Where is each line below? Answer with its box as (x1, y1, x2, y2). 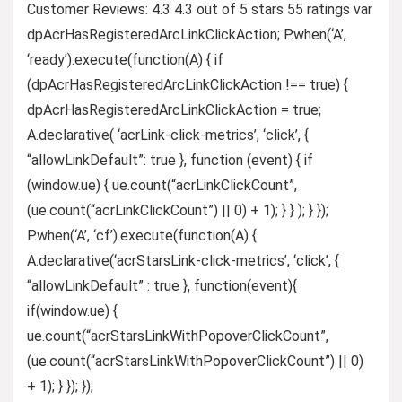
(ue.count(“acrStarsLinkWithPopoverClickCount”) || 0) (27, 352, 363, 370)
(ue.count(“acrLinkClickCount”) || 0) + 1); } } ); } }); (27, 201, 328, 219)
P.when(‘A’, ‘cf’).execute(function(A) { (27, 226, 257, 244)
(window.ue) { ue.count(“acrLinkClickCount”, (27, 176, 297, 194)
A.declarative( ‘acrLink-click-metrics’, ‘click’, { (27, 126, 309, 144)
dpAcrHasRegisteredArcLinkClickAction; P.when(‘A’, (27, 25, 346, 43)
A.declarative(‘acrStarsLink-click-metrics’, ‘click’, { (27, 251, 339, 269)
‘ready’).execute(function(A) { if (27, 50, 223, 68)
